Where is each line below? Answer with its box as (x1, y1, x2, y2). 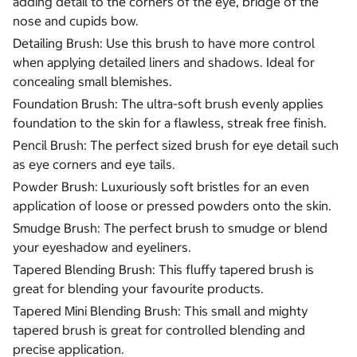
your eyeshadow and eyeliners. (13, 239, 191, 256)
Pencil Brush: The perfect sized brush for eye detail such (13, 137, 339, 154)
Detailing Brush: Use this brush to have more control (13, 35, 315, 52)
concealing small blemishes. (13, 73, 172, 90)
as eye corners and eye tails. (13, 156, 175, 173)
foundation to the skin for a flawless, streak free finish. (13, 115, 327, 131)
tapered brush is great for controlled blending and (13, 322, 305, 339)
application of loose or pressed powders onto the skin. (13, 198, 331, 214)
